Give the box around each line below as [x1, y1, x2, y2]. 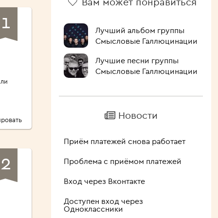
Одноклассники [63, 204, 123, 214]
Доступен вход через [63, 196, 143, 206]
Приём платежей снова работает [63, 136, 185, 146]
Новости [118, 109, 158, 121]
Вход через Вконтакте [63, 176, 145, 186]
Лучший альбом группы [95, 25, 184, 35]
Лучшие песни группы [95, 55, 179, 65]
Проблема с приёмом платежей [63, 156, 182, 166]
